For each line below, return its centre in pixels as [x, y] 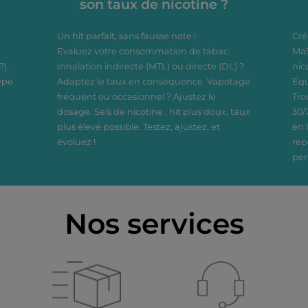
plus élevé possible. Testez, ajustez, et [139, 127]
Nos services [154, 223]
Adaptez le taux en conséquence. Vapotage [154, 81]
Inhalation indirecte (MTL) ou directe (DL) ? [151, 66]
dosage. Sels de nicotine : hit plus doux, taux [154, 112]
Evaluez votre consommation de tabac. [144, 51]
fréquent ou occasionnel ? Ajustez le [137, 97]
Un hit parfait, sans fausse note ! [127, 36]
